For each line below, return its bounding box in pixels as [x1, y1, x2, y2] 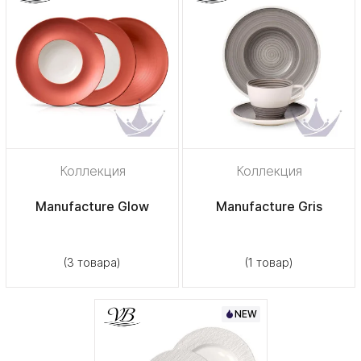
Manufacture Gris [215, 197, 322, 214]
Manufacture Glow [35, 197, 149, 214]
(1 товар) [244, 255, 293, 269]
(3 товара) [64, 255, 121, 269]
